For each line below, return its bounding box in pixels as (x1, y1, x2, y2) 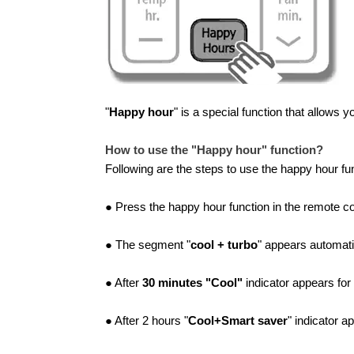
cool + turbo (190, 239, 258, 252)
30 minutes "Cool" (141, 277, 246, 290)
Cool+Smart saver (187, 314, 288, 328)
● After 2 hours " (104, 314, 188, 328)
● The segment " (104, 239, 190, 252)
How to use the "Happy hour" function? (104, 144, 323, 157)
